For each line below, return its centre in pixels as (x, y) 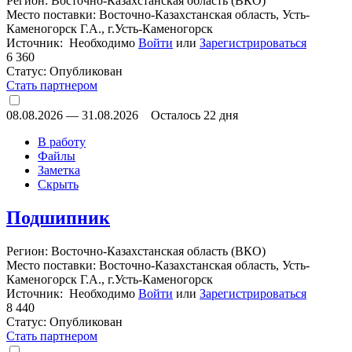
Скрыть (58, 184)
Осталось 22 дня (194, 115)
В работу (62, 141)
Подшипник (58, 217)
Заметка (59, 170)
